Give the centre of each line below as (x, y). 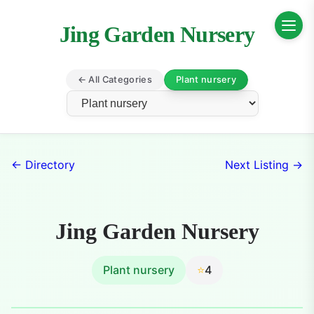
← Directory (43, 165)
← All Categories (116, 80)
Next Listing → (265, 165)
